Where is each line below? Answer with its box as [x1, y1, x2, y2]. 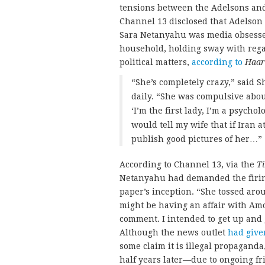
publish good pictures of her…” [131, 134, 262, 144]
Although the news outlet [119, 228, 228, 237]
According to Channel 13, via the [119, 160, 257, 169]
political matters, [119, 57, 192, 67]
